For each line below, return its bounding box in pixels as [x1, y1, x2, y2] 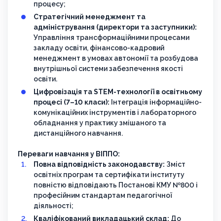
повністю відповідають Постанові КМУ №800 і [34, 181, 198, 189]
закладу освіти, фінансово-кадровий [34, 44, 164, 52]
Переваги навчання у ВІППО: [18, 150, 120, 158]
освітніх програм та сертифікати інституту [34, 171, 184, 179]
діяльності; [34, 202, 74, 210]
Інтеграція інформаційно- [110, 98, 202, 107]
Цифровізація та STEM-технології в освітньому [34, 88, 202, 96]
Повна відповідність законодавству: [34, 160, 165, 169]
